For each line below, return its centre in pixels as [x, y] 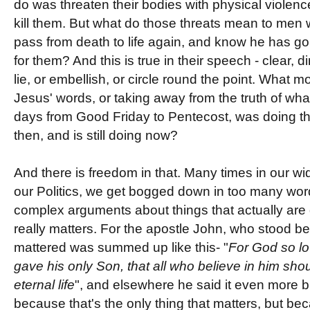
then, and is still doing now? [95, 136]
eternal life [44, 285]
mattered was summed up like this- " [121, 248]
